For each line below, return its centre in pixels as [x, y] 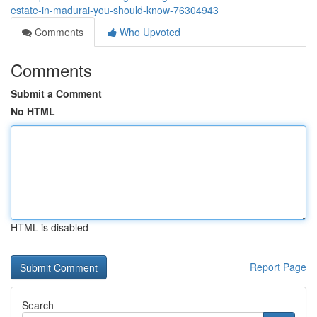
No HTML [33, 111]
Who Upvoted [149, 32]
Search [38, 305]
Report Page [278, 267]
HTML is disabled [50, 227]
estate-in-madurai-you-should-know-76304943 [115, 10]
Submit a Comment [56, 93]
